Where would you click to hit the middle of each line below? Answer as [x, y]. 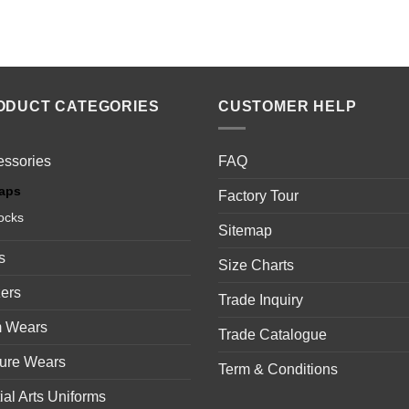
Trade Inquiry [261, 300]
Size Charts [256, 266]
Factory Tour [258, 196]
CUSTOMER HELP [288, 106]
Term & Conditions [278, 370]
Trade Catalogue [273, 335]
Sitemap [245, 231]
